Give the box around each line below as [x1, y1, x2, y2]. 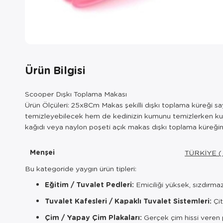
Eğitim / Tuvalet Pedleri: [45, 180, 134, 189]
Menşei [30, 147, 55, 157]
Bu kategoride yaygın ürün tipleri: [25, 164, 136, 173]
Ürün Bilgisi [25, 63, 86, 77]
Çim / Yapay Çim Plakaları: [45, 213, 142, 222]
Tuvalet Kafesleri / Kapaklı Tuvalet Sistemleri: [45, 196, 212, 206]
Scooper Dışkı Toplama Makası [25, 89, 127, 98]
